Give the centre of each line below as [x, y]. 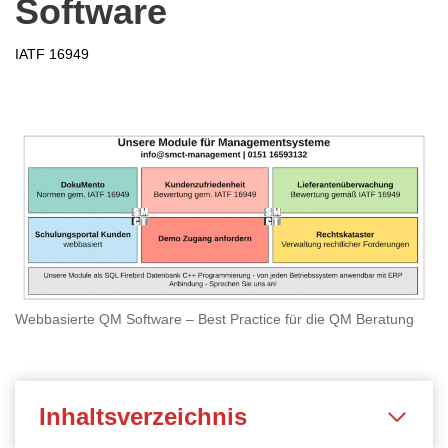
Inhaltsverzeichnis [143, 417]
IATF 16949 [52, 54]
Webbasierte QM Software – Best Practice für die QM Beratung [214, 320]
